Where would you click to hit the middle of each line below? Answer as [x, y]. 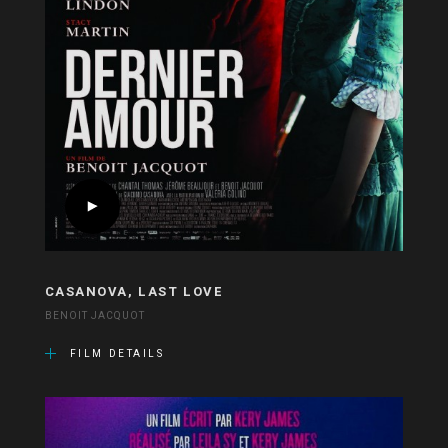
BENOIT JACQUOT [95, 316]
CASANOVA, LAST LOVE [134, 292]
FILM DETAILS [117, 354]
